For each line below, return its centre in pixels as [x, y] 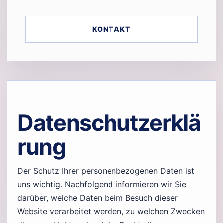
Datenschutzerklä [109, 123]
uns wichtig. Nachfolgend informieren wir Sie [102, 184]
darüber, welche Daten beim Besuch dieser [98, 198]
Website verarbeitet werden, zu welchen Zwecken [111, 211]
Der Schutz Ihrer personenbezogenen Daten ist [106, 171]
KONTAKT [111, 29]
